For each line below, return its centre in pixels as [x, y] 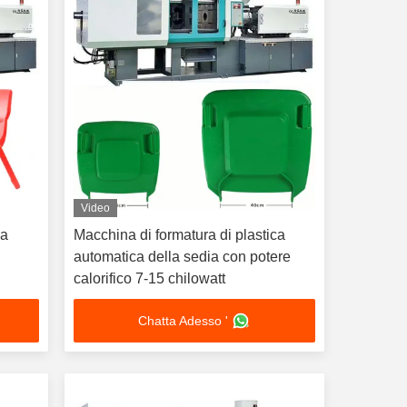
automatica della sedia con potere [182, 257]
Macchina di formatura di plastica [179, 235]
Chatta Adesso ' [184, 321]
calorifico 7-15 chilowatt [149, 278]
